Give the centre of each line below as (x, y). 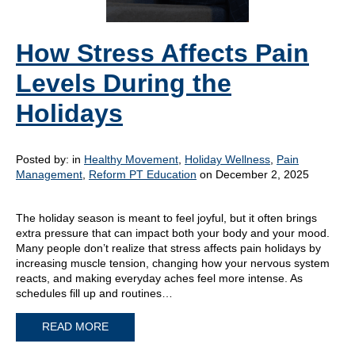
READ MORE (75, 327)
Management (49, 174)
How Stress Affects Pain (162, 53)
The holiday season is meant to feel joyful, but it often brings (166, 218)
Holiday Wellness (227, 159)
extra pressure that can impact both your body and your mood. (173, 233)
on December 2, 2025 (253, 174)
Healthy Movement (131, 159)
